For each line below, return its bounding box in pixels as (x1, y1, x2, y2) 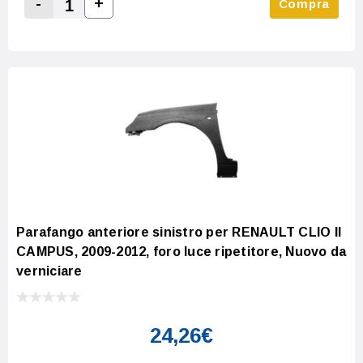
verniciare (16, 264, 83, 279)
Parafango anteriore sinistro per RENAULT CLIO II (16, 225, 341, 240)
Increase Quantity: (92, 15, 215, 30)
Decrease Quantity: (32, 16, 160, 31)
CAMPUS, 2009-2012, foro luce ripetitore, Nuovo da (16, 245, 347, 259)
